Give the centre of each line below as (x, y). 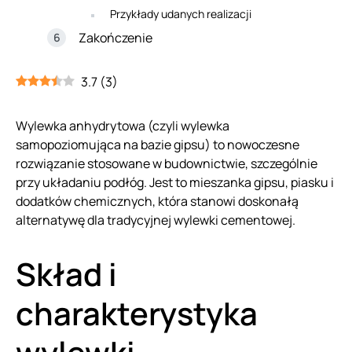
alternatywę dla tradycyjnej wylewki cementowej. (156, 220)
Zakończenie (115, 38)
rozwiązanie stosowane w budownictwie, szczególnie (167, 163)
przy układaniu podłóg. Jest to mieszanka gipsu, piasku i (175, 182)
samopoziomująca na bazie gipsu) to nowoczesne (158, 145)
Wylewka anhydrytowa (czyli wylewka (123, 126)
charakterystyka (137, 313)
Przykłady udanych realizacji (181, 14)
